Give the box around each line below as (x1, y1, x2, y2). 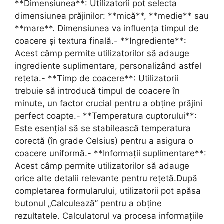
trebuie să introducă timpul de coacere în (15, 86, 180, 96)
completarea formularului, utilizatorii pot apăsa (15, 186, 201, 196)
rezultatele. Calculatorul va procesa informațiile (15, 211, 203, 221)
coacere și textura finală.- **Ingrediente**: (15, 36, 186, 46)
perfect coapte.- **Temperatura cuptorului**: (15, 111, 197, 121)
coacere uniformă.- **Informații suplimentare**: (15, 148, 206, 158)
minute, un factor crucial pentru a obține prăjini (15, 98, 202, 108)
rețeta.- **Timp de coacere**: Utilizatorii (15, 73, 178, 83)
